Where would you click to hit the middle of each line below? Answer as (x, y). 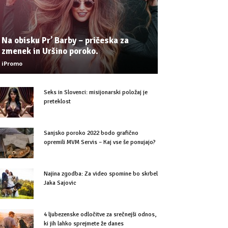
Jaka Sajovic (60, 183)
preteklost (57, 102)
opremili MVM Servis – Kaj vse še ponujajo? (100, 142)
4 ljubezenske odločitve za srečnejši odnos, (100, 215)
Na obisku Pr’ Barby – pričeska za (65, 40)
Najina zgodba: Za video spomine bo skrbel (101, 174)
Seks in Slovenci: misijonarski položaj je (96, 92)
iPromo (12, 63)
